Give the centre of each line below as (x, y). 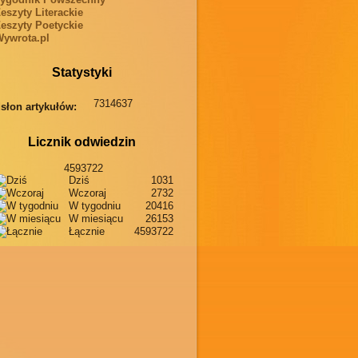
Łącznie (87, 232)
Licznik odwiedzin (82, 142)
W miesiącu (96, 219)
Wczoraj (88, 193)
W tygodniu (95, 206)
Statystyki (82, 72)
